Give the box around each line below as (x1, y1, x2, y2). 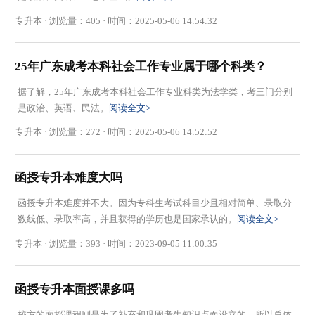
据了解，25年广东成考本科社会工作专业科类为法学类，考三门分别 (17, 86, 292, 97)
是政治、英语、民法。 (17, 102, 109, 113)
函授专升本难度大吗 (15, 171, 123, 185)
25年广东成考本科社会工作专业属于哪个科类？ (15, 59, 267, 73)
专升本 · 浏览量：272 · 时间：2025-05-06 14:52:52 (15, 127, 218, 138)
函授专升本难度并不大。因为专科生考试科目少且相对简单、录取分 (17, 198, 292, 209)
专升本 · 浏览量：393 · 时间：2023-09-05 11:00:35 (15, 238, 218, 249)
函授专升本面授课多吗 (15, 282, 135, 296)
